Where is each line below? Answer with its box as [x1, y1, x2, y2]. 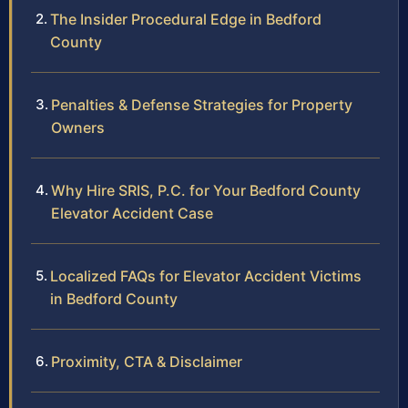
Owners [51, 118, 105, 138]
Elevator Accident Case [51, 204, 213, 223]
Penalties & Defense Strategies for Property [51, 96, 352, 115]
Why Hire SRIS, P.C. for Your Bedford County [51, 181, 361, 200]
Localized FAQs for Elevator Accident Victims [50, 267, 362, 286]
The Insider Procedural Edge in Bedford [50, 10, 321, 29]
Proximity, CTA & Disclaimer [51, 352, 242, 372]
